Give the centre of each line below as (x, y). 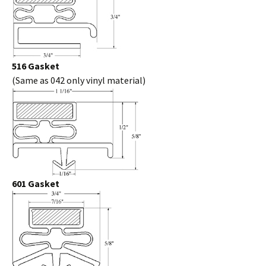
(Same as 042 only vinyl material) (79, 80)
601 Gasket (36, 183)
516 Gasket (36, 66)
